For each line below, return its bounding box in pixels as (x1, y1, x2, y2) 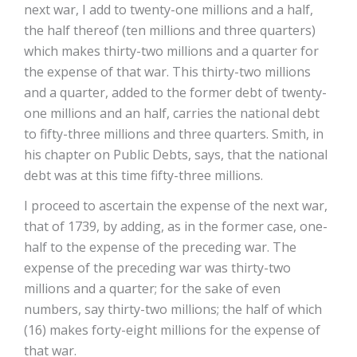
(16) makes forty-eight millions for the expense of (24, 321, 320, 339)
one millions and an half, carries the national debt (24, 104, 320, 122)
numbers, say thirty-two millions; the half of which (24, 300, 322, 318)
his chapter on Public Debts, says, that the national (24, 146, 328, 163)
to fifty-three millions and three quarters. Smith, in (24, 125, 324, 143)
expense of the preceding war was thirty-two (24, 259, 291, 277)
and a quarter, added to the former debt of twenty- (24, 84, 327, 101)
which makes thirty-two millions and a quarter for (24, 42, 319, 60)
